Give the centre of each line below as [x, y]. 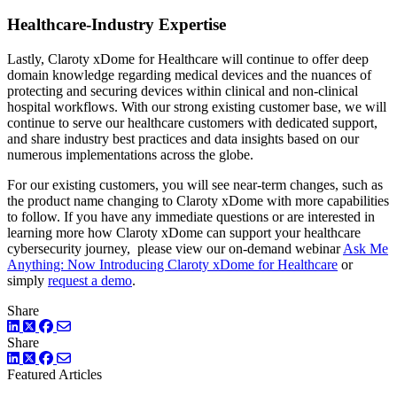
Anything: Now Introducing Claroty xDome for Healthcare [172, 264]
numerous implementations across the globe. [132, 154]
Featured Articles [54, 374]
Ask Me [366, 248]
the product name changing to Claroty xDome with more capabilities [198, 200]
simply [27, 280]
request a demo [90, 280]
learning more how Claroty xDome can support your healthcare [184, 232]
